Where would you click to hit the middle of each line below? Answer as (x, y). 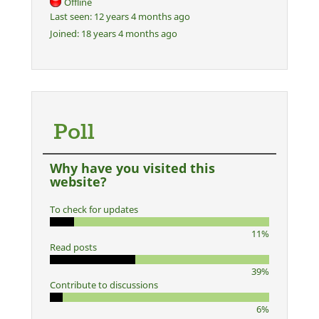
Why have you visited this (132, 168)
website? (78, 181)
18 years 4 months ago (128, 33)
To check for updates (94, 209)
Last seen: (71, 16)
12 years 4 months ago (141, 16)
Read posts (73, 247)
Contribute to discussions (104, 284)
